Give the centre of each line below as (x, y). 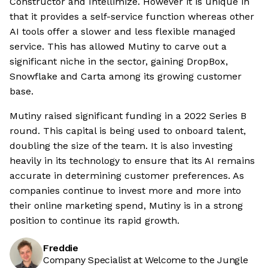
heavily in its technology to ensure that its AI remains (132, 161)
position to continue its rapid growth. (95, 221)
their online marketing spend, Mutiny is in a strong (126, 206)
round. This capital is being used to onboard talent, (128, 131)
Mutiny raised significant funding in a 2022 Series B (128, 116)
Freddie (61, 248)
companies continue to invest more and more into (125, 191)
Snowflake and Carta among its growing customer (126, 77)
